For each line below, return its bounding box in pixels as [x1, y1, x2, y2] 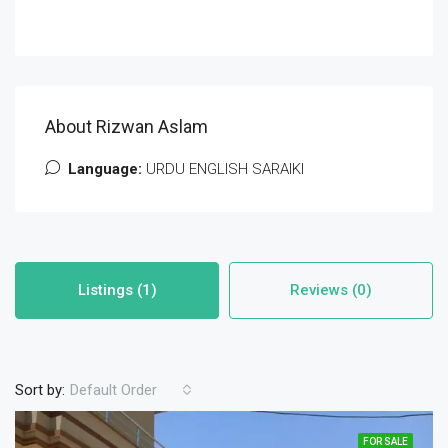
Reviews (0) [290, 281, 372, 299]
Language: [68, 160, 142, 178]
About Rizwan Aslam [45, 116, 208, 137]
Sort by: [15, 380, 65, 399]
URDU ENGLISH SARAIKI [142, 160, 304, 178]
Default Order [70, 381, 157, 399]
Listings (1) [77, 281, 157, 299]
